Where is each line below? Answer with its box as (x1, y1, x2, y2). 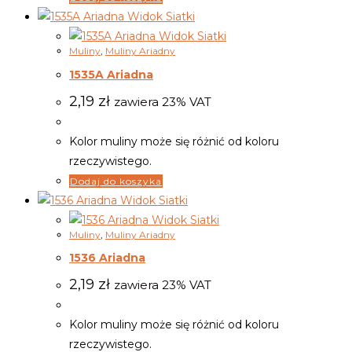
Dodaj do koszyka (70, 174, 162, 187)
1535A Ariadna (69, 67, 153, 82)
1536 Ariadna (69, 251, 145, 266)
